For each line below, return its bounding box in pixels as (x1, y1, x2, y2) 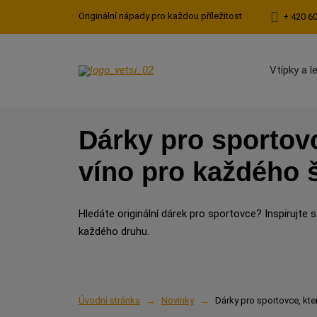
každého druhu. (79, 225, 149, 238)
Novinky (161, 295, 194, 306)
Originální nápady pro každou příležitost (79, 11, 242, 22)
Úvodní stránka (79, 295, 140, 306)
